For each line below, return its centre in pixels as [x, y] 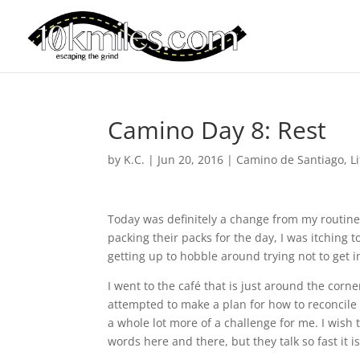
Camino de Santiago [290, 160]
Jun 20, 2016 [191, 160]
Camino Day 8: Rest [217, 130]
